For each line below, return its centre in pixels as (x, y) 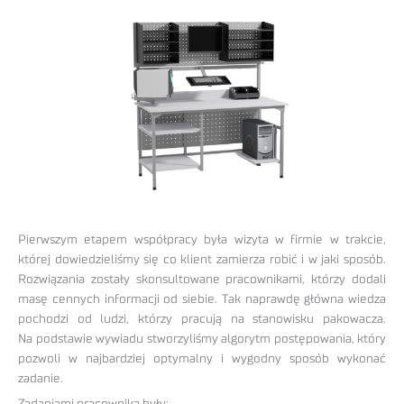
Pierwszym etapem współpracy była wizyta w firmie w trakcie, (202, 239)
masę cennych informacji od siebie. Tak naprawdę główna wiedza (202, 299)
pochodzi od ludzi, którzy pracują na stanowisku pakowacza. (202, 319)
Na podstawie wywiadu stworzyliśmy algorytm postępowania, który (202, 339)
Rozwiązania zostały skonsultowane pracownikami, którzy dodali (202, 279)
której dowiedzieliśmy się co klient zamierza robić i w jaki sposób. (202, 259)
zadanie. (41, 378)
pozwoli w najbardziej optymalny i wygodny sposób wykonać (202, 358)
